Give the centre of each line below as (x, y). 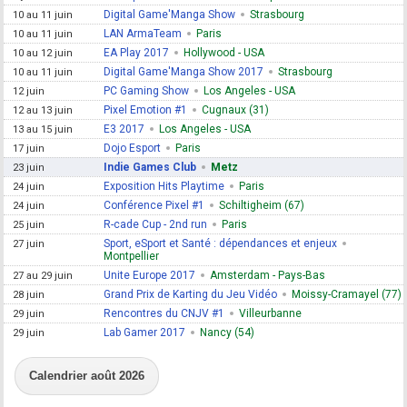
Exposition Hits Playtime (164, 186)
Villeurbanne (271, 313)
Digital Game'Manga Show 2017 (184, 71)
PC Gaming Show (147, 90)
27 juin (29, 243)
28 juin (29, 294)
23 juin (29, 167)
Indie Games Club (150, 167)
